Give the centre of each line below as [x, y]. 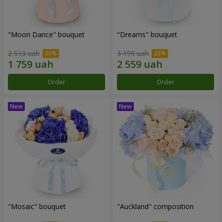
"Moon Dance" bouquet [46, 34]
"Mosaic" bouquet [37, 207]
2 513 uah [24, 54]
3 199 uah [133, 54]
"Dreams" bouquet [147, 34]
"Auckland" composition [155, 207]
